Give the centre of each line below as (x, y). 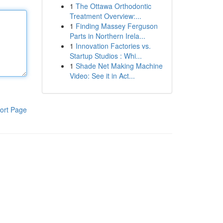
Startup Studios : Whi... (106, 56)
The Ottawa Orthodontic (113, 6)
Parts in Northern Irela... (107, 36)
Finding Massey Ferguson (116, 26)
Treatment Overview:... (105, 16)
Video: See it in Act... (102, 76)
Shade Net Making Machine (119, 66)
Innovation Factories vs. (113, 46)
